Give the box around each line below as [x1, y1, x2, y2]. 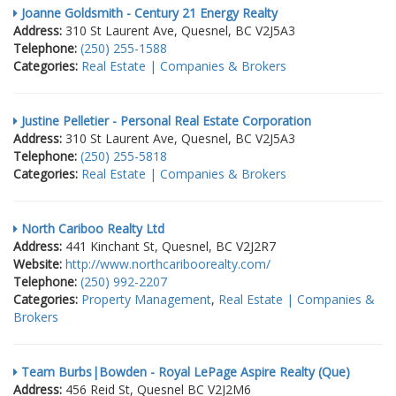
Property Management [81, 291, 211, 308]
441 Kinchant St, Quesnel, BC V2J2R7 [62, 238, 276, 255]
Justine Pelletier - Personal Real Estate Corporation [18, 112, 311, 130]
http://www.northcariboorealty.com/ [65, 255, 270, 273]
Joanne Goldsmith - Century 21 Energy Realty [18, 4, 278, 22]
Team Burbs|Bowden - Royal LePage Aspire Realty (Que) [18, 363, 350, 381]
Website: [13, 255, 62, 273]
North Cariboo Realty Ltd [18, 220, 164, 238]
